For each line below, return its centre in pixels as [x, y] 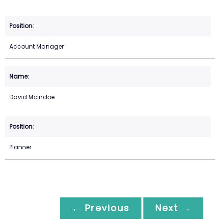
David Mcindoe [32, 97]
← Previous [101, 208]
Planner [20, 147]
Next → [173, 208]
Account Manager [37, 47]
